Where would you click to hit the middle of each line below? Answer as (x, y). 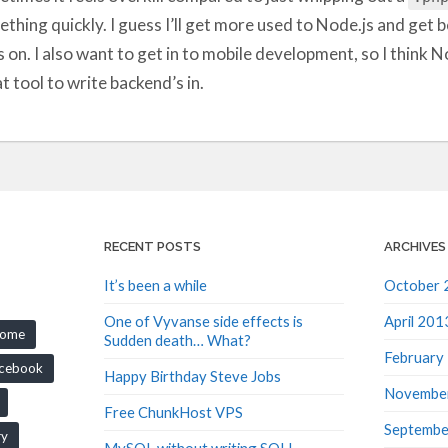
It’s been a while (155, 281)
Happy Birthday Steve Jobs (192, 372)
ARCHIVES (414, 243)
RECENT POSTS (152, 243)
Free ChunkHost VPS (173, 408)
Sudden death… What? (177, 336)
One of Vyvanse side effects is (203, 317)
